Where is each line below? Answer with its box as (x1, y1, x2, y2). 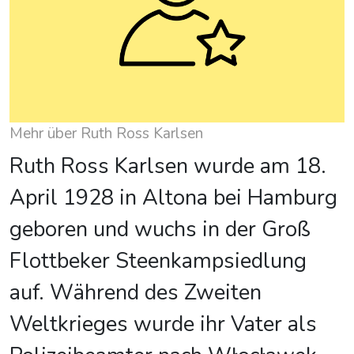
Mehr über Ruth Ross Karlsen (9, 122, 203, 144)
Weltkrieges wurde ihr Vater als (9, 309, 317, 339)
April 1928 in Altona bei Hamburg (9, 183, 337, 213)
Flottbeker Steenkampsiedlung (9, 246, 307, 276)
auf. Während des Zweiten (9, 277, 262, 307)
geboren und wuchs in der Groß (9, 214, 311, 244)
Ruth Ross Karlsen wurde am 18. (9, 151, 326, 181)
